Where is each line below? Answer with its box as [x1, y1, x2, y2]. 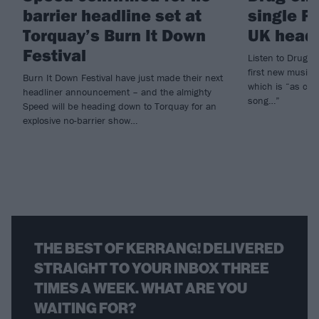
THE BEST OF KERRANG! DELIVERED [34, 239, 284, 257]
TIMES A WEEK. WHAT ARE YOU [34, 279, 247, 297]
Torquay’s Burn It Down [23, 23, 206, 46]
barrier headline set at [23, 4, 202, 26]
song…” [248, 93, 280, 107]
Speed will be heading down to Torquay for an [23, 99, 216, 113]
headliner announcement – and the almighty [23, 85, 211, 98]
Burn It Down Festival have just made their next [23, 70, 223, 84]
